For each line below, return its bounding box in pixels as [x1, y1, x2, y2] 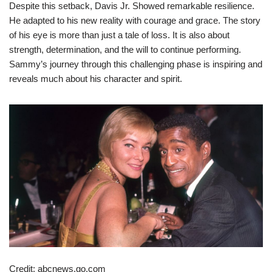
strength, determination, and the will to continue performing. [9, 44, 241, 55]
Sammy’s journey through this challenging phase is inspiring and [9, 58, 262, 69]
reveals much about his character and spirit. [9, 73, 182, 84]
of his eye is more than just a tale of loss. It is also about [9, 29, 229, 40]
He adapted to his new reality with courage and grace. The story [9, 15, 260, 25]
